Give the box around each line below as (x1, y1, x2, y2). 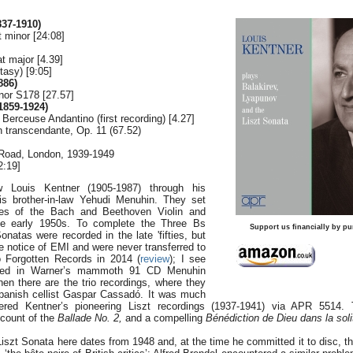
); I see (169, 253, 206, 265)
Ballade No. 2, (58, 312, 122, 324)
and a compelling (122, 312, 206, 324)
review (140, 253, 170, 265)
